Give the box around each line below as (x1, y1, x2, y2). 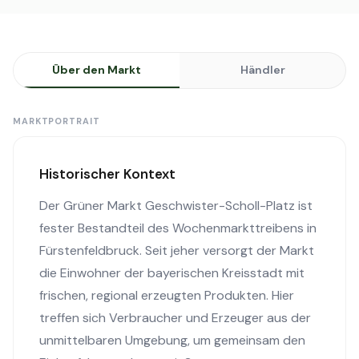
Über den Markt (52, 63, 141, 77)
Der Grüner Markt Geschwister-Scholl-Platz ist (39, 197, 313, 214)
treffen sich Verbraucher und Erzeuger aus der (39, 309, 311, 326)
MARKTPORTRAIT (13, 115, 100, 127)
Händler (240, 63, 285, 77)
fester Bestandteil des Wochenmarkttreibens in (39, 220, 317, 236)
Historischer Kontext (39, 165, 175, 183)
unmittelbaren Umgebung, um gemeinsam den (39, 332, 305, 349)
